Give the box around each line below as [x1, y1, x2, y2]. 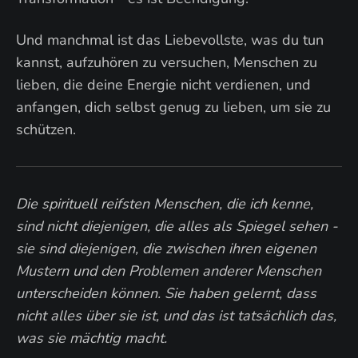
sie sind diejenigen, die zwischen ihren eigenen [16, 239, 316, 258]
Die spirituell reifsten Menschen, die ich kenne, [16, 194, 313, 213]
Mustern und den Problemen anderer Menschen [16, 261, 321, 280]
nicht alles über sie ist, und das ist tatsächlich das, [16, 306, 336, 325]
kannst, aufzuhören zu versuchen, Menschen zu [16, 53, 317, 72]
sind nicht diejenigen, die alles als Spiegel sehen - [16, 217, 338, 236]
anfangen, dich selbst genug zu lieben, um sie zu [16, 97, 331, 117]
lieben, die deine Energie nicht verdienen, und [16, 75, 311, 94]
